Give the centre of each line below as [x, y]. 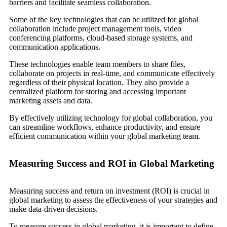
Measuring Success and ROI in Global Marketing [112, 163]
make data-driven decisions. [53, 209]
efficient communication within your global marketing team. [105, 136]
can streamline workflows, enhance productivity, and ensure [105, 127]
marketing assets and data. [51, 101]
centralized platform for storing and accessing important [98, 91]
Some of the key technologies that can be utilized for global [104, 20]
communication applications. [55, 47]
